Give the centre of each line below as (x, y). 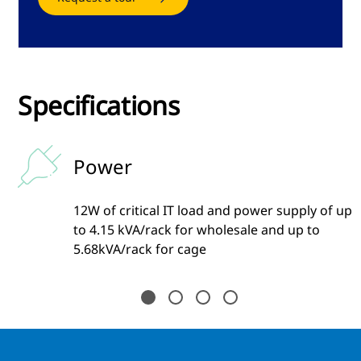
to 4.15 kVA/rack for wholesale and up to (197, 230)
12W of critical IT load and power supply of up (213, 210)
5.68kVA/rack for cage (140, 249)
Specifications (99, 105)
